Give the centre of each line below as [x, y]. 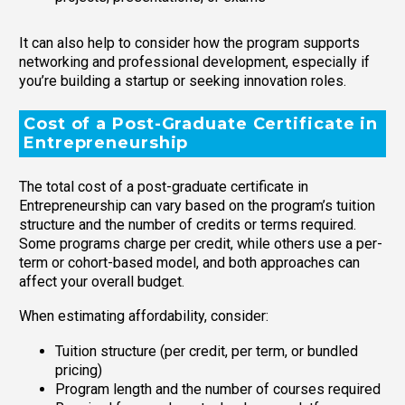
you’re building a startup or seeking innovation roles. [183, 81]
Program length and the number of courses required [218, 389]
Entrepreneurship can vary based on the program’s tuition [197, 205]
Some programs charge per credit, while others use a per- [201, 243]
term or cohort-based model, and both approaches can [189, 262]
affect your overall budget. [102, 281]
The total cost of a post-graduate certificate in [164, 186]
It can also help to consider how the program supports [189, 43]
